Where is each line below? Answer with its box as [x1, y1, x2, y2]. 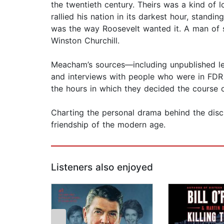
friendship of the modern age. [51, 119, 165, 130]
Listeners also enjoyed [51, 161, 153, 173]
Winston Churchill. [51, 35, 119, 46]
